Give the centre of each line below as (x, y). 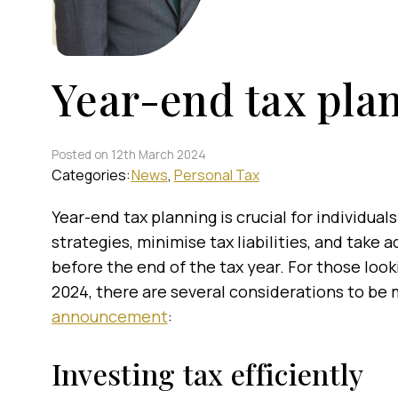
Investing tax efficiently (207, 374)
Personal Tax (216, 175)
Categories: (91, 175)
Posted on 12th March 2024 (128, 155)
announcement (109, 316)
